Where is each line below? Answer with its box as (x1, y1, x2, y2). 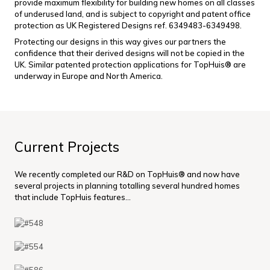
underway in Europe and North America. (14, 71, 163, 81)
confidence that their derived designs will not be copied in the (14, 48, 245, 58)
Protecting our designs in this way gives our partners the (14, 37, 226, 47)
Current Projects (14, 139, 119, 156)
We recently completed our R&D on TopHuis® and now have (14, 169, 240, 180)
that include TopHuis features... (14, 192, 131, 202)
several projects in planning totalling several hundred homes (14, 181, 240, 191)
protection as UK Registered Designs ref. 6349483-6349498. (14, 20, 242, 31)
